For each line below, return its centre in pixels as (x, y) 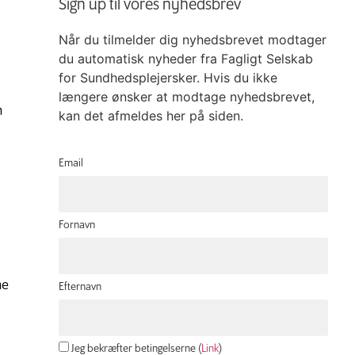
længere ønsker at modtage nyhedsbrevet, (187, 97)
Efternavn (80, 288)
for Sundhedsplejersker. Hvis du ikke (168, 78)
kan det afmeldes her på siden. (151, 116)
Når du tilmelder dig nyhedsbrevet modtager (193, 40)
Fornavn (77, 226)
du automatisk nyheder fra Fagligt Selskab (186, 59)
